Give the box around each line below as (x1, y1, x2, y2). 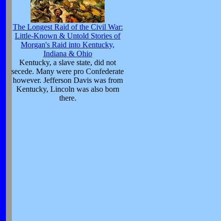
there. (59, 94, 76, 102)
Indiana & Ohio (43, 49, 92, 58)
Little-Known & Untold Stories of (15, 32, 120, 40)
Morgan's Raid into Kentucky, (21, 40, 114, 49)
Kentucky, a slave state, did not (19, 58, 116, 67)
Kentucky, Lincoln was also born (16, 85, 119, 93)
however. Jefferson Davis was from (12, 76, 123, 84)
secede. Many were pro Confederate (11, 67, 124, 75)
